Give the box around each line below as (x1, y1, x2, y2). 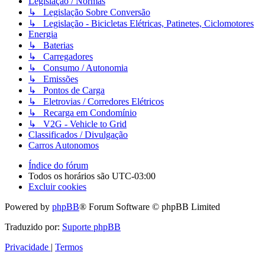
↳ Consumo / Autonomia (28, 62, 128, 73)
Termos (55, 241, 83, 252)
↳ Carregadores (28, 51, 93, 62)
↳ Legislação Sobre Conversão (28, 7, 150, 17)
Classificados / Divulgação (28, 129, 128, 140)
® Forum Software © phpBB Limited (79, 201, 220, 212)
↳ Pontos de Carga (28, 85, 105, 95)
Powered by (5, 201, 52, 212)
